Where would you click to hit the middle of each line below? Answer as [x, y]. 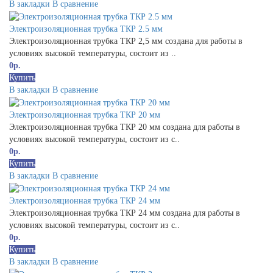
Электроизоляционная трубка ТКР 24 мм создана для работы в [125, 213]
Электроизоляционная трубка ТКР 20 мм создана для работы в [125, 127]
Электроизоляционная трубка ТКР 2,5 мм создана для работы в [126, 41]
